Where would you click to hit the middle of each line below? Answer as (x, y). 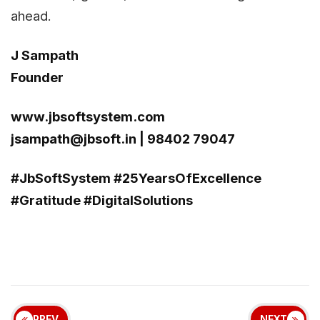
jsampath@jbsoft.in (74, 138)
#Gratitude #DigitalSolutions (103, 200)
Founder (37, 77)
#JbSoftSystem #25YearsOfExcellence (136, 177)
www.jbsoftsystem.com (88, 116)
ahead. (31, 15)
